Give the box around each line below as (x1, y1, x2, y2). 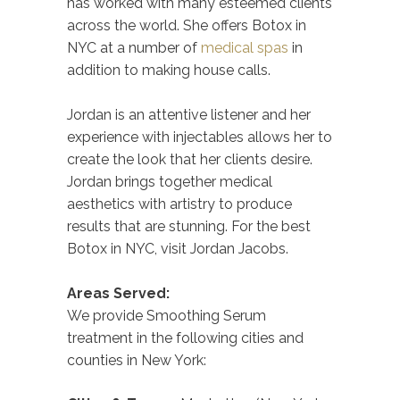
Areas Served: (67, 284, 170, 302)
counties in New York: (67, 351, 206, 369)
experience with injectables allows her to (67, 128, 332, 146)
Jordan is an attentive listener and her (67, 105, 311, 123)
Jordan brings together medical (67, 172, 272, 190)
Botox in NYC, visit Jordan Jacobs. (67, 239, 288, 257)
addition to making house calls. (67, 61, 271, 79)
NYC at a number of (67, 38, 201, 56)
